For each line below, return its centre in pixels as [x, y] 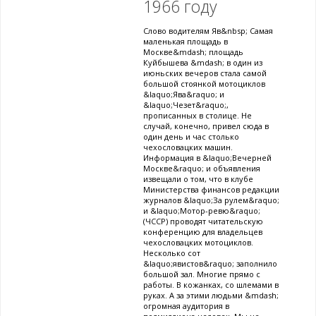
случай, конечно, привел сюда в [206, 126]
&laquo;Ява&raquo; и [184, 95]
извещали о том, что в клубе [198, 179]
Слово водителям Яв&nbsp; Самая [208, 31]
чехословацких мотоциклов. [198, 243]
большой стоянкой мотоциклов [204, 84]
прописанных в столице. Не [197, 116]
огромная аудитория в [186, 306]
